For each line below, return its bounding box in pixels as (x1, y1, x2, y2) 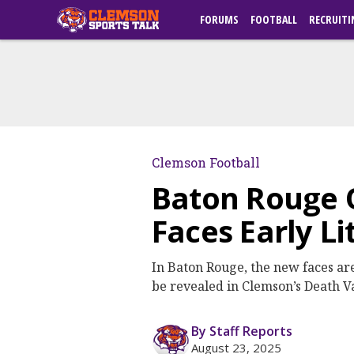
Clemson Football (152, 154, 260, 171)
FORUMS (200, 12, 239, 27)
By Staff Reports (191, 322, 292, 340)
